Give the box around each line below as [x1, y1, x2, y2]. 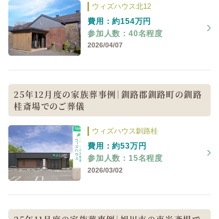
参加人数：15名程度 [87, 153, 163, 162]
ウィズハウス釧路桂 [91, 127, 158, 135]
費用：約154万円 [87, 17, 152, 25]
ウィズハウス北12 [91, 2, 151, 10]
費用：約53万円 [87, 141, 147, 150]
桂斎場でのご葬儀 [14, 100, 85, 112]
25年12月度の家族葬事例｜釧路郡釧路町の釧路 [14, 88, 202, 101]
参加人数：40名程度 [87, 29, 163, 38]
